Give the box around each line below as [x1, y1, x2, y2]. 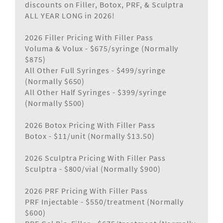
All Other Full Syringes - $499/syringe [25, 65, 166, 75]
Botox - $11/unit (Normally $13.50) [25, 130, 155, 141]
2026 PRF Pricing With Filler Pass [25, 185, 148, 196]
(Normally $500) [25, 98, 85, 108]
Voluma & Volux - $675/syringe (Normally [25, 43, 179, 53]
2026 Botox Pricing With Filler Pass [25, 119, 155, 130]
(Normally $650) [25, 76, 85, 86]
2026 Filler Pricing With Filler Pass [25, 32, 153, 42]
